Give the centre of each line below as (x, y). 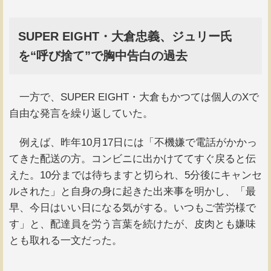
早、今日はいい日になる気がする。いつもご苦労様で (132, 207)
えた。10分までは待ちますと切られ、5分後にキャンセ (135, 175)
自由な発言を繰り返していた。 (81, 114)
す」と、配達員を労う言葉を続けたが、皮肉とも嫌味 (132, 224)
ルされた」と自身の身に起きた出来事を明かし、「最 (132, 191)
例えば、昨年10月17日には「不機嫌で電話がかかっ (133, 142)
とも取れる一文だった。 (66, 240)
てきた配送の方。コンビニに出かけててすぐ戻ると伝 (132, 158)
